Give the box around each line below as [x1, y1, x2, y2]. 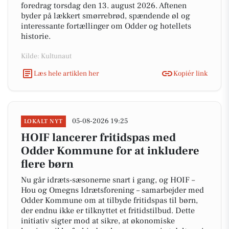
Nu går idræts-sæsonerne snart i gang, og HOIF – [21, 175, 195, 185]
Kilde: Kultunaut [21, 52, 72, 61]
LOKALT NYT [24, 118, 63, 125]
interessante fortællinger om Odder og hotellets [21, 21, 191, 31]
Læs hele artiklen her [34, 68, 99, 78]
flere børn [21, 157, 74, 171]
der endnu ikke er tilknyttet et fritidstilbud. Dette [21, 205, 195, 216]
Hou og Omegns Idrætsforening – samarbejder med [21, 185, 204, 195]
